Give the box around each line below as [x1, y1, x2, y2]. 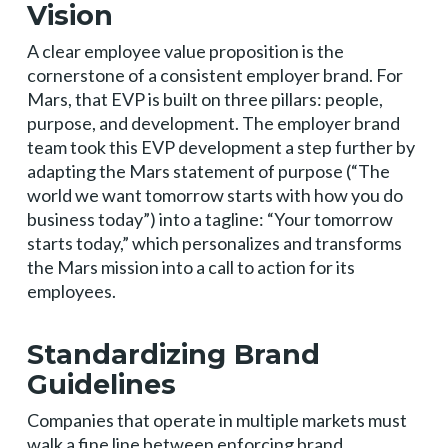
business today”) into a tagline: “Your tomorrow [26, 208, 393, 230]
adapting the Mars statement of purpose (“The [26, 160, 390, 182]
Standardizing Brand [26, 338, 320, 371]
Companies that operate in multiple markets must [26, 409, 407, 431]
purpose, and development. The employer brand [26, 112, 400, 134]
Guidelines [26, 368, 176, 401]
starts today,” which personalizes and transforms [26, 232, 402, 254]
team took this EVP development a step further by [26, 136, 415, 158]
